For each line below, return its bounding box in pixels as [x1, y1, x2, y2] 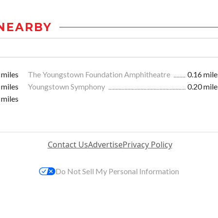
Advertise [88, 139, 123, 150]
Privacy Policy [122, 139, 172, 150]
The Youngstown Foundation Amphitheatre [28, 70, 172, 79]
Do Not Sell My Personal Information [55, 166, 179, 176]
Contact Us [47, 139, 88, 150]
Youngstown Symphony [28, 82, 107, 91]
